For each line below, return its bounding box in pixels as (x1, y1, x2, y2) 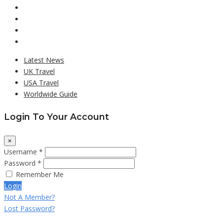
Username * (4, 147, 43, 157)
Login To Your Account (4, 111, 109, 122)
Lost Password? (4, 204, 55, 214)
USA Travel (24, 77, 59, 87)
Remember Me (16, 170, 64, 180)
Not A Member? (4, 192, 55, 202)
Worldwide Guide (24, 89, 77, 99)
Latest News (24, 55, 64, 65)
